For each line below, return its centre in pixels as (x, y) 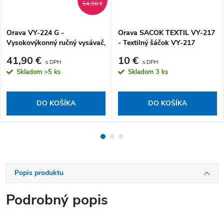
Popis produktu (39, 173)
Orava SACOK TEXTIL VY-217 (166, 32)
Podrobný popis (57, 200)
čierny (16, 52)
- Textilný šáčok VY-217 (156, 42)
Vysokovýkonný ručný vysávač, (56, 42)
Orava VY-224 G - (35, 32)
